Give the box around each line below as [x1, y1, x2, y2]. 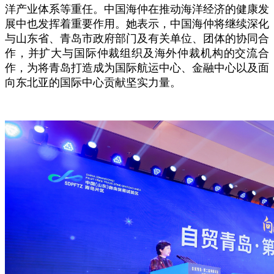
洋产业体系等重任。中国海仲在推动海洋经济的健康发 [5, 3, 269, 16]
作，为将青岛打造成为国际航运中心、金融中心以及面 [5, 62, 269, 75]
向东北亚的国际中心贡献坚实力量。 [5, 76, 181, 89]
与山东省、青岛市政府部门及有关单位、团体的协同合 [5, 32, 269, 45]
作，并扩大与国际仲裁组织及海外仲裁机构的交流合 [5, 47, 269, 60]
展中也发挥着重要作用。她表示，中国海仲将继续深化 [5, 18, 269, 31]
